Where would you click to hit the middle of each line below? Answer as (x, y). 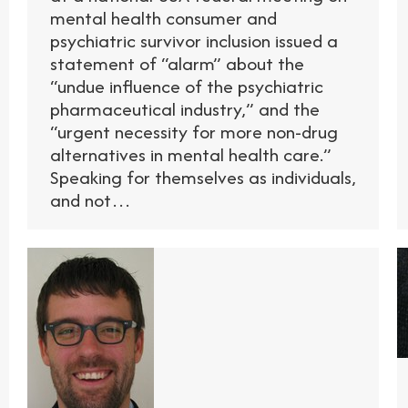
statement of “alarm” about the (177, 64)
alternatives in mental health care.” (191, 155)
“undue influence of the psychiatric (187, 87)
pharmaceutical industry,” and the (185, 109)
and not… (91, 200)
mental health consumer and (163, 18)
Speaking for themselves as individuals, (203, 178)
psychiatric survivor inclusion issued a (194, 41)
